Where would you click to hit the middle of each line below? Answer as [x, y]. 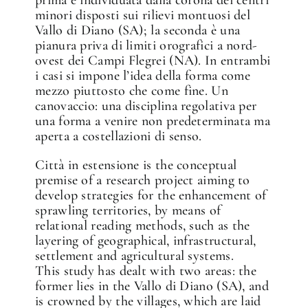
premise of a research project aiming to [143, 180]
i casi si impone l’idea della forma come [143, 76]
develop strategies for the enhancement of [151, 196]
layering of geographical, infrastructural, [146, 241]
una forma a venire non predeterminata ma [153, 121]
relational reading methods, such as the [143, 226]
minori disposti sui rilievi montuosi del [143, 15]
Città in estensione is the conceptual [136, 165]
